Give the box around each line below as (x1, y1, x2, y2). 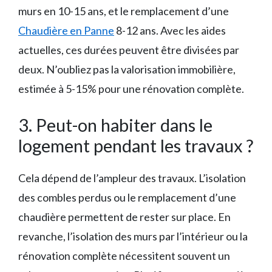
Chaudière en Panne (18, 23, 114, 37)
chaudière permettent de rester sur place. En (18, 209, 231, 223)
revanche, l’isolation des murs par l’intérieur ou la (18, 229, 248, 243)
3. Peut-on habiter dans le (18, 114, 212, 135)
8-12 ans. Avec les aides (114, 23, 226, 37)
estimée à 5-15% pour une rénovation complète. (18, 81, 244, 95)
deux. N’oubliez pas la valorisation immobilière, (18, 62, 236, 76)
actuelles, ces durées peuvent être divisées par (18, 42, 239, 56)
